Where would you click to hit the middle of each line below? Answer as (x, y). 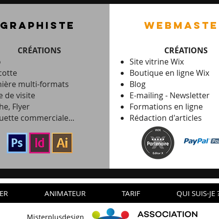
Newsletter (189, 95)
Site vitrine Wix (156, 62)
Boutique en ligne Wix (169, 73)
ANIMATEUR (65, 193)
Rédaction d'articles (165, 118)
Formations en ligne (166, 107)
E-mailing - (149, 95)
